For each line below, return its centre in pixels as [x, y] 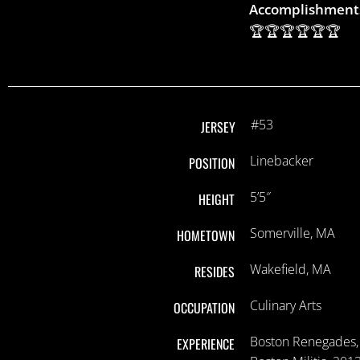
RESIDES [215, 271]
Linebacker [281, 160]
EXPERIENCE [206, 344]
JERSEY [218, 127]
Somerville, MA [293, 233]
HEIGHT [217, 199]
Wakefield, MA [291, 269]
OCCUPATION [205, 307]
